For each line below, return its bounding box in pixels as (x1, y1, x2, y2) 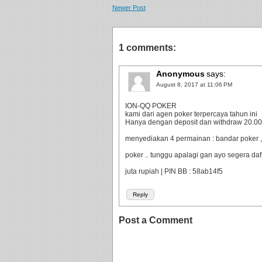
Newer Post (112, 4, 146, 11)
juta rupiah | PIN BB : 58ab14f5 (125, 167, 223, 175)
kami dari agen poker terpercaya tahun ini (125, 110, 257, 118)
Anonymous (156, 69, 205, 78)
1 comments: (119, 43, 176, 53)
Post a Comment (119, 215, 192, 225)
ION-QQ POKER (125, 102, 177, 110)
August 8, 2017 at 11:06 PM (156, 81, 232, 88)
